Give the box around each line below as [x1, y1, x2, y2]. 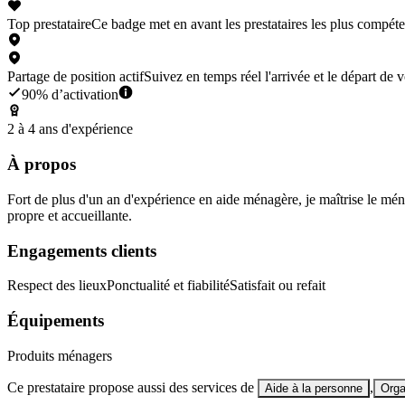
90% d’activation [22, 87, 118, 103]
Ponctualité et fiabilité [107, 278, 230, 294]
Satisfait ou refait [230, 278, 325, 294]
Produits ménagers [7, 347, 112, 363]
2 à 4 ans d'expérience [7, 121, 133, 137]
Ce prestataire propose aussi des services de [7, 379, 254, 395]
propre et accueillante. [7, 207, 132, 223]
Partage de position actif [7, 69, 144, 85]
